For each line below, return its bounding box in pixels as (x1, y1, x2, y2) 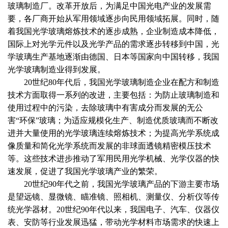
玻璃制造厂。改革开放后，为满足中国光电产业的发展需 (8, 1, 211, 10)
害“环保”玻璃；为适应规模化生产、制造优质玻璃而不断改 (8, 116, 218, 125)
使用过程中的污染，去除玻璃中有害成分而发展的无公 (8, 103, 203, 112)
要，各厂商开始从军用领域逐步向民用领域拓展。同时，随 (8, 14, 219, 23)
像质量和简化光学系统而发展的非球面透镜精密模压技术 (8, 141, 211, 150)
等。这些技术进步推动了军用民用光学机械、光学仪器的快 (8, 154, 219, 163)
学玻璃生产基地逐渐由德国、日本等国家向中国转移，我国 (8, 52, 219, 61)
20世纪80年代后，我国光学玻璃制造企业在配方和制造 (24, 77, 219, 87)
